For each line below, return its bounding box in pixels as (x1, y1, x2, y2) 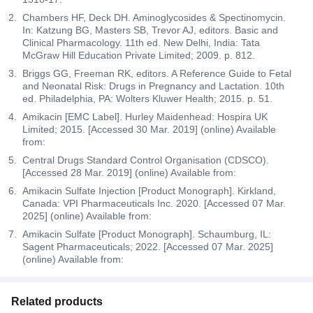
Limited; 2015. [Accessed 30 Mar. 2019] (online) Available (22, 123, 276, 135)
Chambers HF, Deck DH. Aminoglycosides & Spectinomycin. (22, 11, 286, 23)
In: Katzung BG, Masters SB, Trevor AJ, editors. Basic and (22, 24, 278, 36)
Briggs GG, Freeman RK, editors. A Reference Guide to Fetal (22, 67, 291, 79)
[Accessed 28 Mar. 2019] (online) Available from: (22, 166, 239, 178)
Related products (11, 295, 103, 307)
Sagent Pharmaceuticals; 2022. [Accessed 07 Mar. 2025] (22, 240, 273, 252)
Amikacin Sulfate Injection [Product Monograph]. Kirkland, (22, 184, 276, 196)
